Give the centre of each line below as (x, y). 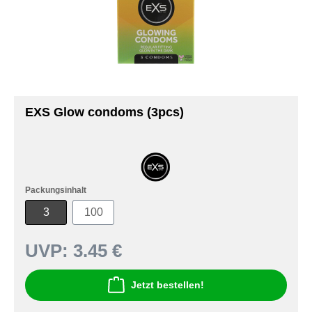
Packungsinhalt (56, 190)
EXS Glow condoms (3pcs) (104, 112)
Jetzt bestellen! (167, 285)
